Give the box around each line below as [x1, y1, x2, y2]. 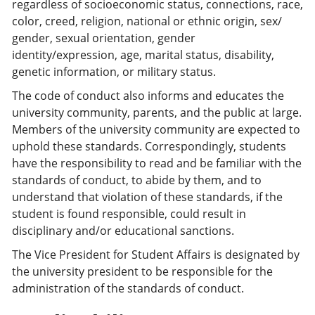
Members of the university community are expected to [12, 122, 300, 137]
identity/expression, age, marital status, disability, [12, 47, 274, 63]
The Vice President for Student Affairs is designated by [12, 247, 300, 262]
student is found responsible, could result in [12, 206, 246, 221]
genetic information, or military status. [12, 64, 216, 79]
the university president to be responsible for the [12, 264, 273, 279]
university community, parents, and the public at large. [12, 105, 302, 120]
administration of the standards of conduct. [12, 281, 244, 296]
